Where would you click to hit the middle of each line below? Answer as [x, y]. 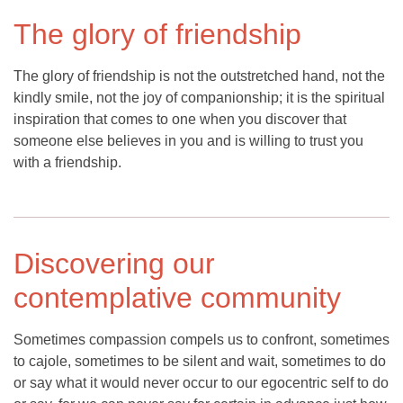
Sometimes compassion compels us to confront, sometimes [201, 340]
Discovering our [114, 264]
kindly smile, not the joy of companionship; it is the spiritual [199, 98]
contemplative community [177, 298]
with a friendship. [67, 163]
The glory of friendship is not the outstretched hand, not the [199, 76]
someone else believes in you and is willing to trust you [188, 141]
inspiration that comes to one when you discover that [180, 120]
